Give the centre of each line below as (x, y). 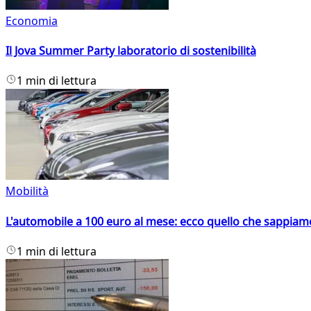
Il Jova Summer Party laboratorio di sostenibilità (131, 51)
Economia (32, 20)
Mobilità (27, 191)
